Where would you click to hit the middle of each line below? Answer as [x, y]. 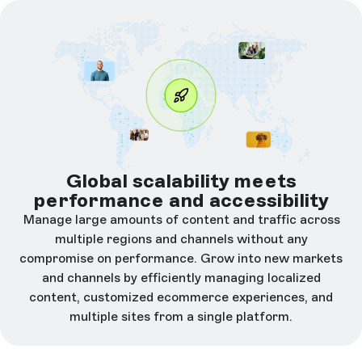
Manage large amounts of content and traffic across [181, 220]
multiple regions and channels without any [181, 239]
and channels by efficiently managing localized [181, 278]
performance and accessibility [181, 200]
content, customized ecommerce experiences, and [181, 297]
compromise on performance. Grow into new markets [181, 259]
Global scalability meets [181, 181]
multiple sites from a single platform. [181, 317]
